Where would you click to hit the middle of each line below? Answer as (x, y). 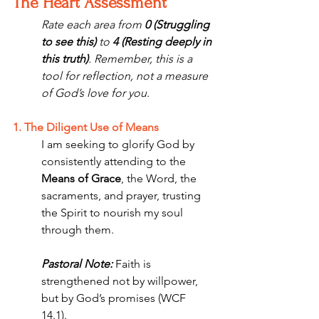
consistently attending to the (115, 161)
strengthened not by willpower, (121, 281)
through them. (78, 230)
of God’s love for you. (95, 93)
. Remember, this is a (142, 59)
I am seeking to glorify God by (119, 144)
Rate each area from (93, 25)
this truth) (65, 59)
